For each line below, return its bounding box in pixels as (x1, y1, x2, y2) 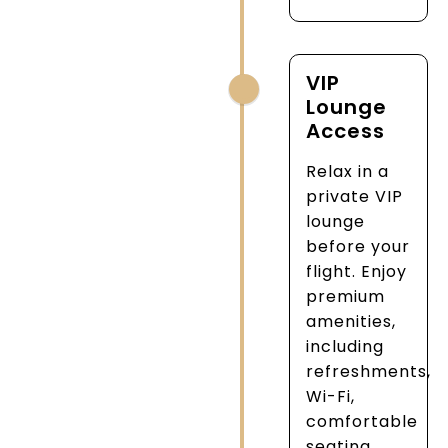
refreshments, (306, 360, 432, 384)
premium (306, 285, 386, 309)
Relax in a (306, 160, 390, 184)
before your (306, 235, 411, 259)
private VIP (306, 185, 404, 209)
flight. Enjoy (306, 260, 408, 284)
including (306, 335, 385, 359)
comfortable (306, 410, 419, 434)
